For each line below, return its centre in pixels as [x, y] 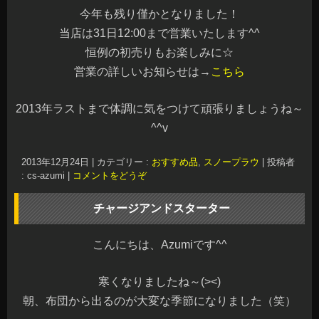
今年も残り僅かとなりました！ [159, 14]
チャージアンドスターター [162, 208]
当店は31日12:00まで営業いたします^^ [159, 33]
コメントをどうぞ [110, 176]
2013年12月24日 [55, 162]
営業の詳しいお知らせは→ [142, 72]
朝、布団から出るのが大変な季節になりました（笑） [159, 301]
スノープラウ [231, 162]
